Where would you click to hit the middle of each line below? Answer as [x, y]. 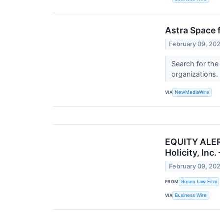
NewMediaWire [192, 92]
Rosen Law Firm [199, 182]
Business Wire [191, 195]
